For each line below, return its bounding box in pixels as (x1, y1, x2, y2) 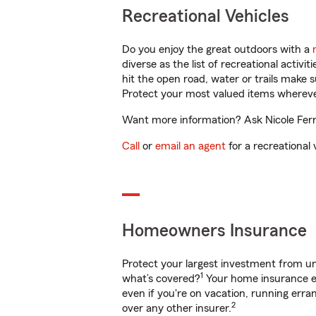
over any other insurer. (122, 303, 231, 314)
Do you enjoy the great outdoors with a (122, 44, 312, 55)
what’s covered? (122, 273, 200, 284)
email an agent (155, 140, 226, 152)
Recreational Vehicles (122, 8, 289, 25)
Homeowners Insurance (122, 222, 307, 240)
